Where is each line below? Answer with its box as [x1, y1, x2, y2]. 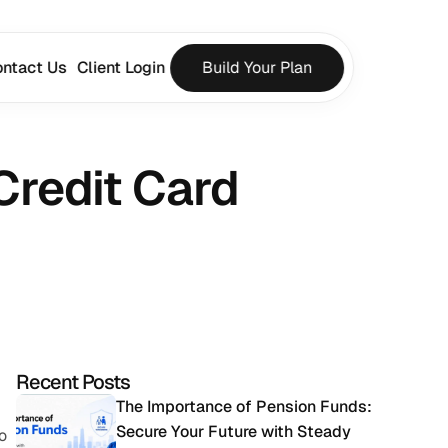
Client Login [76, 57, 165, 78]
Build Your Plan [201, 57, 312, 78]
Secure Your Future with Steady [116, 421, 351, 442]
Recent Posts [16, 369, 130, 395]
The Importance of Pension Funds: [116, 396, 372, 417]
